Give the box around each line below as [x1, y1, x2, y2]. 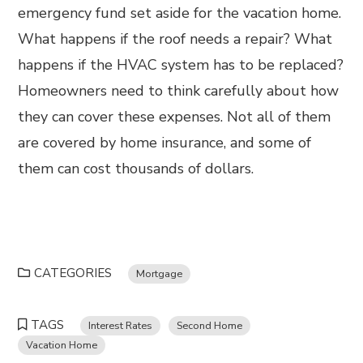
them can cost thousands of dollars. [18, 159, 258, 178]
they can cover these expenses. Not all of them [18, 107, 331, 126]
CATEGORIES [34, 265, 113, 281]
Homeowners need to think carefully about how [18, 81, 340, 100]
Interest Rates [88, 318, 153, 332]
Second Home [177, 318, 243, 332]
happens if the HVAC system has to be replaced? [18, 55, 344, 75]
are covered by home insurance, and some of [18, 133, 312, 152]
